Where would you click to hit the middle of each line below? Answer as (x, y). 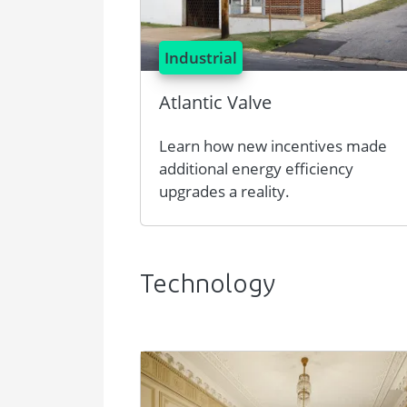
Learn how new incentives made (273, 146)
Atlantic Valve (215, 102)
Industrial (201, 58)
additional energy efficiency (256, 169)
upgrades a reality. (224, 191)
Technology (208, 286)
